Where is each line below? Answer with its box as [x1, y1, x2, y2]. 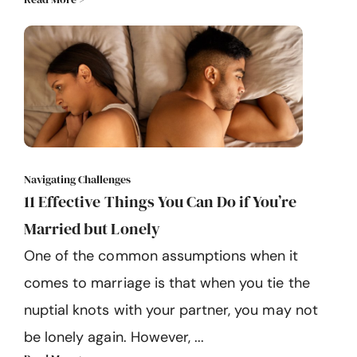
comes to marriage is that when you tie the [24, 273, 310, 292]
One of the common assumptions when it [24, 245, 299, 265]
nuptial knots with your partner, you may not [24, 300, 318, 320]
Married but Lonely [24, 217, 160, 240]
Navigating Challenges [24, 171, 131, 187]
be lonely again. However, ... [24, 327, 205, 347]
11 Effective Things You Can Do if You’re [24, 190, 296, 213]
